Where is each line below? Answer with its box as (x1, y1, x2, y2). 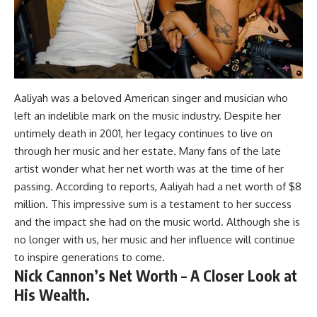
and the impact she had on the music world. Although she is (14, 214, 300, 229)
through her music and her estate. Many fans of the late (14, 144, 281, 158)
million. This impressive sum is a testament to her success (14, 197, 292, 211)
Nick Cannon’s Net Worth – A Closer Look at (14, 265, 297, 285)
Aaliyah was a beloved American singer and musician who (14, 91, 288, 105)
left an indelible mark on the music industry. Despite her (14, 108, 281, 122)
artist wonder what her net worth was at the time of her (14, 161, 284, 175)
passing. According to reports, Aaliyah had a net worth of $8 (14, 179, 301, 193)
